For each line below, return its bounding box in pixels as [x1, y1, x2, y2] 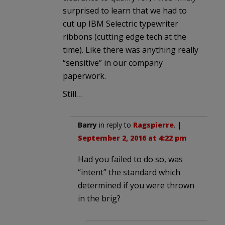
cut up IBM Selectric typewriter [63, 18, 178, 29]
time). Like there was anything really [63, 44, 198, 55]
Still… [63, 88, 82, 99]
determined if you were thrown [78, 179, 194, 191]
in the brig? [78, 192, 121, 204]
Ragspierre [133, 120, 174, 130]
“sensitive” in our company [63, 57, 163, 68]
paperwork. [63, 70, 106, 81]
